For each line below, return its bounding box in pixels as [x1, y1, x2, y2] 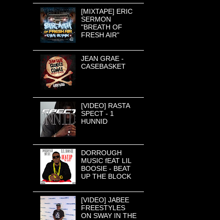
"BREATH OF [81, 23, 122, 31]
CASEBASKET [81, 62, 126, 70]
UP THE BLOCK [81, 172, 131, 180]
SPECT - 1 [81, 109, 114, 117]
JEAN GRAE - [81, 54, 124, 62]
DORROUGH [81, 148, 122, 157]
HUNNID [81, 117, 108, 125]
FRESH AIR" [81, 30, 119, 39]
